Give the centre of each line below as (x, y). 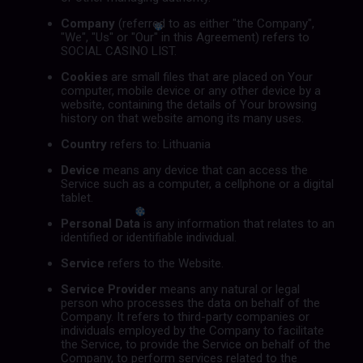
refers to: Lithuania (158, 144)
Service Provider (108, 289)
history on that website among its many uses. (182, 118)
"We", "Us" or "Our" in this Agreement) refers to (185, 37)
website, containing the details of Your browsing (188, 104)
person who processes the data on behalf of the (190, 303)
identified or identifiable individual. (148, 237)
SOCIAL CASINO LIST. (118, 51)
